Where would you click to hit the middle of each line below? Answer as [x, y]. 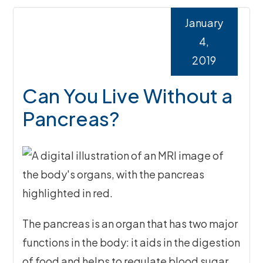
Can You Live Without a [128, 96]
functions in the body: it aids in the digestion [131, 242]
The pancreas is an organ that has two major [130, 224]
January [204, 23]
